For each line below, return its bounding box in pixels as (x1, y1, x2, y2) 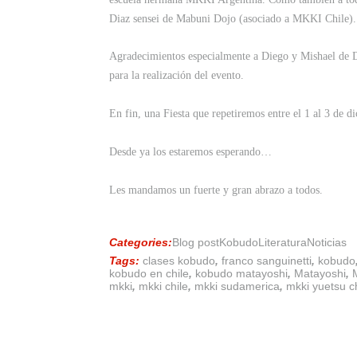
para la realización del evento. (109, 69, 244, 82)
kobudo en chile (109, 267, 189, 280)
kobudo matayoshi (195, 267, 288, 280)
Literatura (258, 236, 307, 249)
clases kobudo (143, 254, 215, 268)
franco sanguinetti (222, 254, 312, 268)
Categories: (109, 236, 172, 249)
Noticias (307, 236, 347, 249)
